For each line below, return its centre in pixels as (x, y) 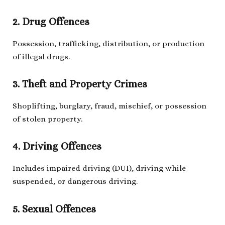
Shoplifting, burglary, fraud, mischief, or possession (109, 106)
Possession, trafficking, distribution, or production (108, 43)
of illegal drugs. (41, 57)
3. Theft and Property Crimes (80, 84)
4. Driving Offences (57, 147)
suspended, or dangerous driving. (75, 182)
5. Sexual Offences (54, 209)
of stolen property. (47, 119)
